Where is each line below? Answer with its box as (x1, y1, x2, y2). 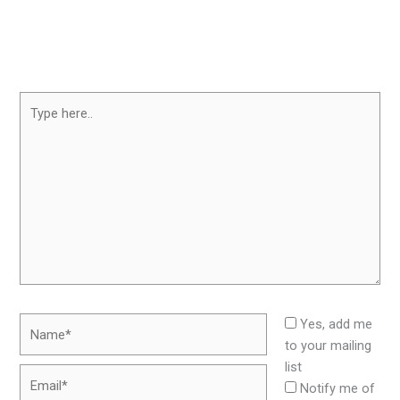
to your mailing (285, 337, 372, 354)
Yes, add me (296, 315, 373, 332)
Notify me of (300, 379, 376, 396)
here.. (19, 114, 51, 131)
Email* (19, 366, 57, 383)
